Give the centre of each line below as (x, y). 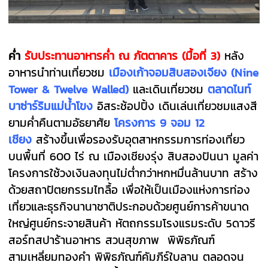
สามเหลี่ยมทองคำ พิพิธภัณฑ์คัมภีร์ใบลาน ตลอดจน (127, 257)
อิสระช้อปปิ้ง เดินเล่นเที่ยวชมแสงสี (177, 106)
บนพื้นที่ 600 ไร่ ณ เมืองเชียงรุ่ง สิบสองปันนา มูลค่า (134, 156)
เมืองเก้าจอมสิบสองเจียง (168, 73)
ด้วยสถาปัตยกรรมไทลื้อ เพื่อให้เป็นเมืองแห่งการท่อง (130, 190)
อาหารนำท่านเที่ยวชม (59, 73)
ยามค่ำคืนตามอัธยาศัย (62, 123)
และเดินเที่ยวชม (170, 89)
